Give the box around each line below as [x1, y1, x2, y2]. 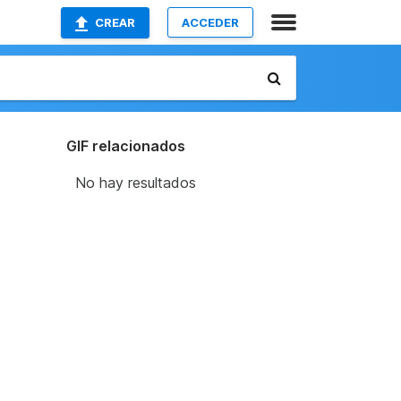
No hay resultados [74, 174, 196, 192]
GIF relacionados [65, 137, 185, 155]
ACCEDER [182, 15, 239, 30]
